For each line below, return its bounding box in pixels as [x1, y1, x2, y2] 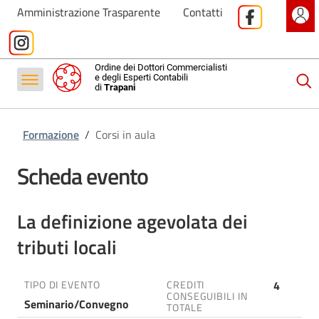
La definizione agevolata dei [17, 206, 248, 237]
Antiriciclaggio [23, 82, 92, 100]
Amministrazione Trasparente [17, 4, 160, 21]
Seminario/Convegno [24, 295, 129, 313]
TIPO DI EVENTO [24, 277, 100, 292]
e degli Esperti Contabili [94, 72, 188, 83]
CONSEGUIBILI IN [167, 288, 248, 303]
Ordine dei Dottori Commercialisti [94, 62, 227, 73]
